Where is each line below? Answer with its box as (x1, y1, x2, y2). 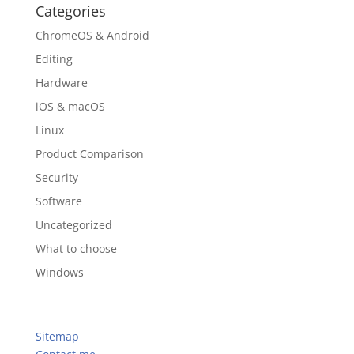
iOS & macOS (35, 99, 105, 114)
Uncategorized (35, 217, 112, 232)
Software (35, 194, 82, 209)
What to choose (35, 241, 117, 256)
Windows (35, 265, 84, 280)
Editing (35, 51, 73, 66)
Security (35, 170, 78, 185)
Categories (35, 2, 106, 21)
